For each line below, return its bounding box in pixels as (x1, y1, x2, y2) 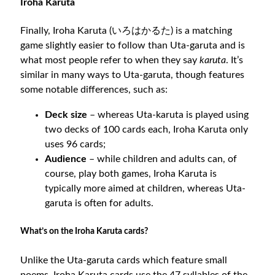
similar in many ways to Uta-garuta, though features (20, 70, 245, 80)
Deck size (45, 109, 90, 120)
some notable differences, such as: (20, 85, 168, 95)
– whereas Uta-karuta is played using (90, 109, 249, 120)
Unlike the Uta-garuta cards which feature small (20, 255, 228, 265)
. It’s (226, 55, 244, 66)
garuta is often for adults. (45, 198, 154, 208)
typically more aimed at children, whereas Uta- (45, 183, 246, 193)
